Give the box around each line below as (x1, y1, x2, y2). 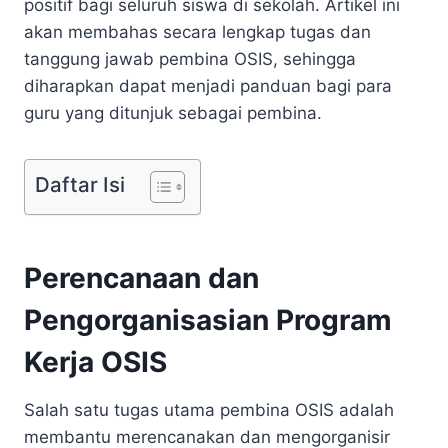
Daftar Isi (35, 171, 125, 197)
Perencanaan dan (24, 260, 259, 295)
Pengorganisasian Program (24, 302, 392, 337)
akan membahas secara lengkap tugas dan (24, 21, 371, 42)
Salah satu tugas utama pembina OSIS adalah (24, 399, 394, 420)
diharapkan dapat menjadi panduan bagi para (24, 75, 392, 96)
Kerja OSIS (24, 344, 167, 379)
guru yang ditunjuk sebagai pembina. (24, 102, 322, 123)
